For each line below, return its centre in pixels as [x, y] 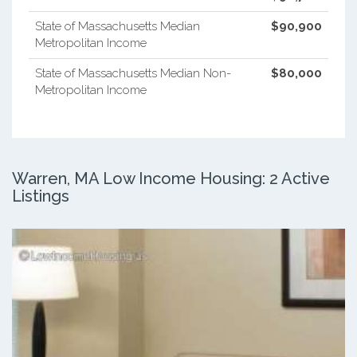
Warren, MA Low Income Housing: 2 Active [171, 178]
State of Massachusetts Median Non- [133, 73]
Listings [41, 196]
